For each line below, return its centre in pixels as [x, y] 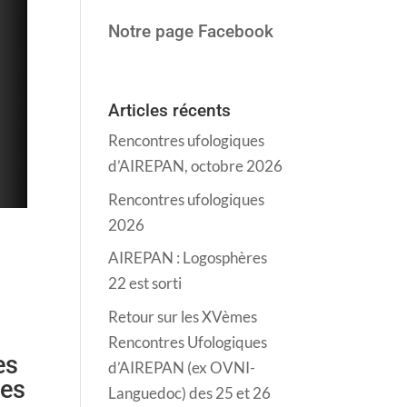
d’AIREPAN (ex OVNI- [182, 367]
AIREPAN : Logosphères [188, 258]
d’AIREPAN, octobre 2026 [196, 166]
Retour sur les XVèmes [183, 316]
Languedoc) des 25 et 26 [190, 392]
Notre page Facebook [191, 31]
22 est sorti [145, 283]
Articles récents [170, 110]
